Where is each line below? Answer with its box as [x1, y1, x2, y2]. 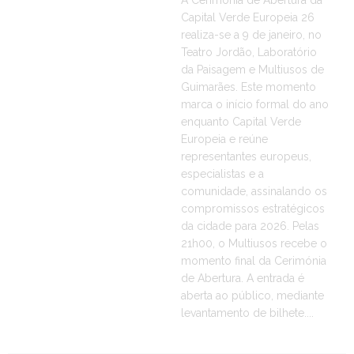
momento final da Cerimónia [180, 254, 326, 267]
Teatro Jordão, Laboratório [180, 46, 317, 58]
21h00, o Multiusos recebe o [180, 237, 327, 250]
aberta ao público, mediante [180, 289, 324, 302]
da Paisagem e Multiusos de [180, 63, 324, 76]
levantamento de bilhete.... [180, 307, 314, 319]
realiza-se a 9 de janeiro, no [180, 28, 322, 41]
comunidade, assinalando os [180, 185, 327, 198]
